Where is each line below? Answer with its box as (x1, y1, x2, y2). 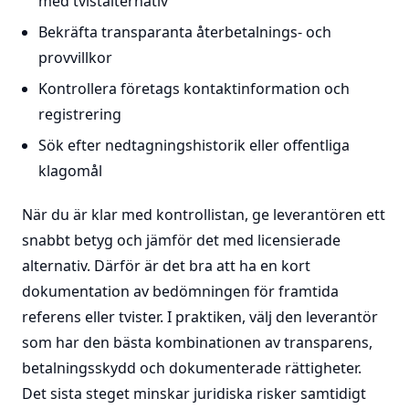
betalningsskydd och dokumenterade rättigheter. (22, 358, 362, 378)
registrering (37, 104, 121, 124)
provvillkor (37, 47, 112, 68)
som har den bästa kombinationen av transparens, (22, 332, 372, 352)
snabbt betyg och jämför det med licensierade (22, 230, 341, 250)
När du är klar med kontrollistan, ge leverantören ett (22, 204, 385, 225)
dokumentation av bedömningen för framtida (22, 281, 339, 301)
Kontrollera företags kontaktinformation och (37, 79, 350, 99)
